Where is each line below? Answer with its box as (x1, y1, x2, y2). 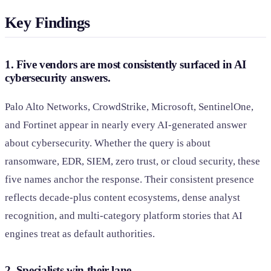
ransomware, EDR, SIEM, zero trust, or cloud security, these (5, 155, 260, 167)
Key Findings (5, 13, 90, 31)
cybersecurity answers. (5, 71, 111, 85)
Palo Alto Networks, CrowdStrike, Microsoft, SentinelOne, (5, 100, 253, 113)
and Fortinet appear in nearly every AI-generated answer (5, 119, 247, 131)
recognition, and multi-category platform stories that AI (5, 209, 243, 221)
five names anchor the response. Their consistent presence (5, 173, 254, 185)
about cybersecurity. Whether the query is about (5, 137, 211, 149)
